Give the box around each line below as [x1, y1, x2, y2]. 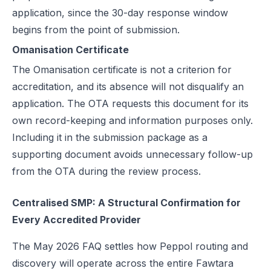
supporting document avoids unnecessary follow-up [12, 148, 253, 160]
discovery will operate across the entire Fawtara [12, 257, 233, 269]
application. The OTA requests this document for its [12, 97, 249, 109]
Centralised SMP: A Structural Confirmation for [12, 197, 241, 209]
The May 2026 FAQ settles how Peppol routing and [12, 240, 248, 252]
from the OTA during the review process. [12, 165, 201, 177]
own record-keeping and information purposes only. [12, 114, 253, 126]
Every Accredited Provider [12, 214, 141, 226]
